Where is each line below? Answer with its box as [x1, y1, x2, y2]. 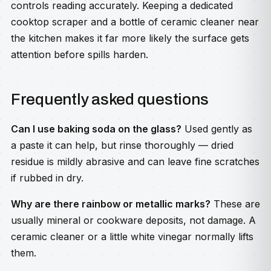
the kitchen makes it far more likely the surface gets [11, 32, 249, 44]
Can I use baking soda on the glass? [11, 123, 181, 135]
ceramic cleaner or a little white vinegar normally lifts [11, 230, 253, 243]
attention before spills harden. [11, 48, 148, 60]
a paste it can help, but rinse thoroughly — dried [11, 139, 233, 151]
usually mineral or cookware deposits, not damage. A [11, 214, 256, 226]
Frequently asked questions [11, 91, 209, 108]
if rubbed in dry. [11, 172, 83, 184]
